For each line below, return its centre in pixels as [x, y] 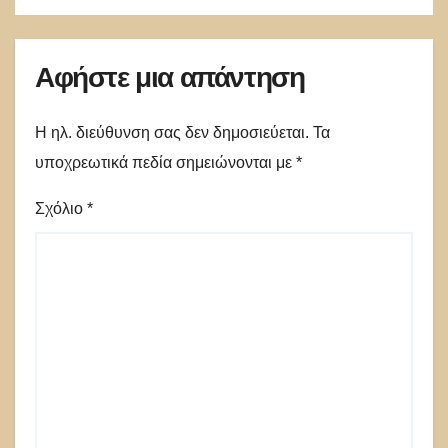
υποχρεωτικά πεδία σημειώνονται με [165, 162]
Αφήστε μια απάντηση [170, 77]
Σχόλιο [61, 208]
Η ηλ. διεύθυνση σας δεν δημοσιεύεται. [172, 132]
